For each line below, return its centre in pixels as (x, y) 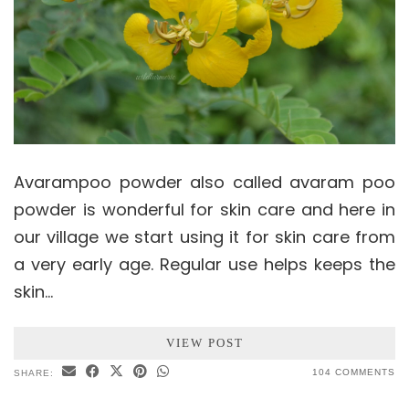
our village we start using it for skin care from (204, 237)
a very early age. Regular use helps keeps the (204, 265)
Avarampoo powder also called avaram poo (204, 183)
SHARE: (36, 373)
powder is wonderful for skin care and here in (204, 210)
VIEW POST (204, 343)
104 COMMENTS (354, 372)
